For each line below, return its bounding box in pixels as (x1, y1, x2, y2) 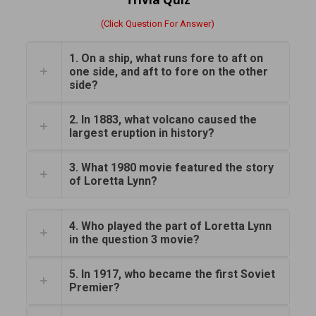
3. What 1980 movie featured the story (68, 161, 274, 175)
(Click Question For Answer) (101, 18, 215, 30)
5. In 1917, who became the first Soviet (68, 267, 275, 281)
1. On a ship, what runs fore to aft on (68, 51, 263, 66)
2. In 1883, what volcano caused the (68, 113, 257, 127)
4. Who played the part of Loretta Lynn (68, 219, 272, 233)
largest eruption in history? (68, 126, 214, 140)
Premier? (68, 281, 120, 295)
